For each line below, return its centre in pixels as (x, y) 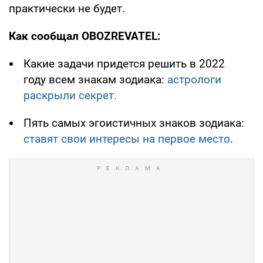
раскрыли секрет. (70, 95)
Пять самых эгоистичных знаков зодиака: (134, 123)
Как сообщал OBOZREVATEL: (85, 36)
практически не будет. (67, 8)
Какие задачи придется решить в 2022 (124, 63)
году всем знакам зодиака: (94, 79)
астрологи (193, 79)
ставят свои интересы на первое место (127, 139)
